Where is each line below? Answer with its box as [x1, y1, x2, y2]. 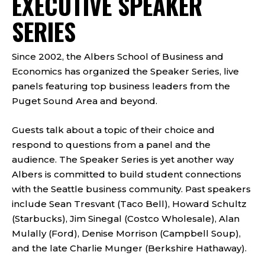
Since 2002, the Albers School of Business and [12, 51, 224, 63]
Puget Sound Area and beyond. [12, 95, 157, 107]
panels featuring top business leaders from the [12, 80, 230, 92]
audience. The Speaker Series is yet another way [12, 154, 234, 166]
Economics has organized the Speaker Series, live [12, 66, 239, 77]
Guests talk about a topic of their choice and [12, 124, 215, 136]
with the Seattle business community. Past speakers [12, 183, 251, 195]
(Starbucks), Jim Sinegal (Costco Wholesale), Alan [12, 213, 240, 225]
